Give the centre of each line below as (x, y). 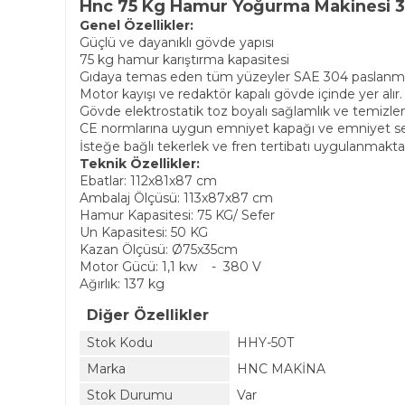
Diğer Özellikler (148, 315)
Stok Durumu (130, 395)
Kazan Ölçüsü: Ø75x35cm (159, 250)
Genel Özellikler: (137, 25)
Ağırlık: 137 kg (122, 284)
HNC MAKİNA (281, 369)
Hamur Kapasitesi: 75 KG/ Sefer (177, 215)
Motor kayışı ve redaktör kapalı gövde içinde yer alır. (241, 94)
